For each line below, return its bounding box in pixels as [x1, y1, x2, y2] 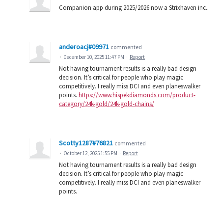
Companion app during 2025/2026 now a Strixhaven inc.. [59, 3, 209, 12]
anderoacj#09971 [59, 42, 109, 52]
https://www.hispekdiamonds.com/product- [79, 91, 195, 100]
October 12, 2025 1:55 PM [63, 150, 117, 157]
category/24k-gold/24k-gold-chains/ [59, 100, 154, 109]
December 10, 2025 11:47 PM [63, 54, 124, 61]
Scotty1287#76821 [59, 138, 113, 148]
